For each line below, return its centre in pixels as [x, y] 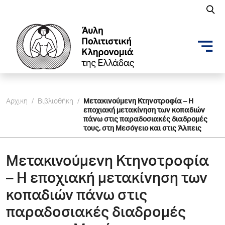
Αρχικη [17, 102]
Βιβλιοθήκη [55, 102]
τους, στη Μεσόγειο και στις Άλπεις [142, 129]
